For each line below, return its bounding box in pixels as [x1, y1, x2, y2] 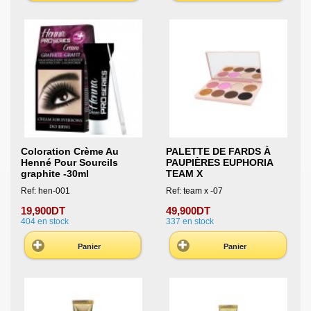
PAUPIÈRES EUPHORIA [165, 156, 273, 168]
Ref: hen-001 [21, 186, 70, 196]
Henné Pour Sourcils [21, 156, 118, 168]
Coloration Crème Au [21, 145, 119, 157]
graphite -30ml [21, 167, 89, 179]
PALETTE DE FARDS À [165, 145, 271, 157]
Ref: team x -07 [165, 186, 223, 196]
